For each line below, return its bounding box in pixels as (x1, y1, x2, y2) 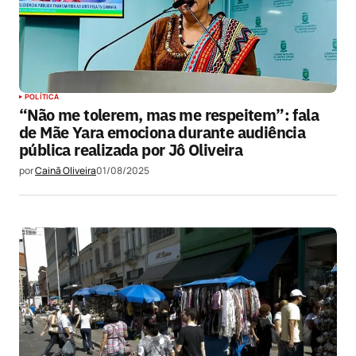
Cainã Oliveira (35, 164, 96, 178)
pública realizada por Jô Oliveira (19, 139, 243, 161)
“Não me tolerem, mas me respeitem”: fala (19, 104, 319, 126)
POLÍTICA (25, 91, 60, 103)
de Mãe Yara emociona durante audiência (19, 122, 306, 144)
